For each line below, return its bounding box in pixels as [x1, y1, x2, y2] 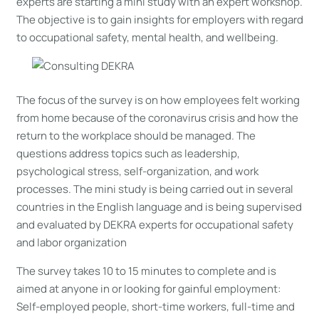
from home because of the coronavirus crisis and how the [16, 110, 298, 125]
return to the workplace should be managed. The [16, 127, 256, 143]
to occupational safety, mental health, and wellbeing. [16, 30, 278, 45]
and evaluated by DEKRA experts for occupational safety [16, 216, 293, 232]
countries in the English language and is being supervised [16, 199, 302, 214]
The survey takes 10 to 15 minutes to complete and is [16, 263, 276, 278]
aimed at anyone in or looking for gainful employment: [16, 281, 281, 296]
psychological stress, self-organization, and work [16, 163, 258, 179]
